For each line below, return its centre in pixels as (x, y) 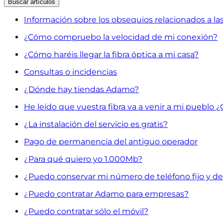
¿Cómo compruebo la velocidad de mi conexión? (121, 37)
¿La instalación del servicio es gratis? (96, 124)
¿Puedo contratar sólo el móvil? (86, 211)
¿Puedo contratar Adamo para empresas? (106, 194)
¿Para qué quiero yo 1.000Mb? (83, 159)
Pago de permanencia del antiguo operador (111, 141)
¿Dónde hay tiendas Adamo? (81, 89)
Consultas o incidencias (70, 72)
